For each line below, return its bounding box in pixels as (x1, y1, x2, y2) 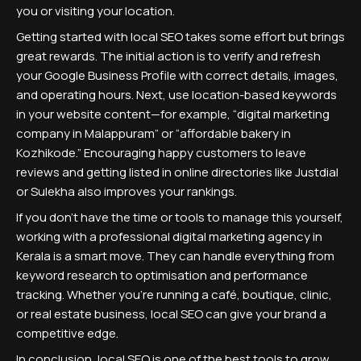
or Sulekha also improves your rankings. (16, 183, 237, 200)
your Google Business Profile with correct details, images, (16, 67, 338, 84)
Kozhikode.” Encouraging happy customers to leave (16, 144, 306, 161)
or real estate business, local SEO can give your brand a (16, 305, 326, 322)
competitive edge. (16, 325, 118, 342)
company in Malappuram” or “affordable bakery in (16, 125, 291, 142)
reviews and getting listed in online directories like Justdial (16, 164, 338, 180)
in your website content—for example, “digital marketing (16, 106, 330, 122)
